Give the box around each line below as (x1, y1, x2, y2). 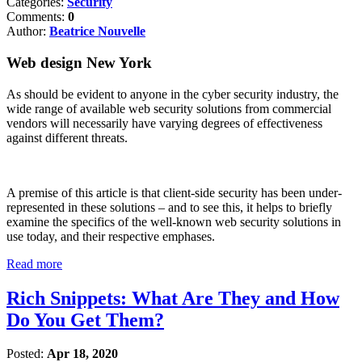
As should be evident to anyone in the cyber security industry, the (6, 86, 339, 101)
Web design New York (6, 53, 152, 71)
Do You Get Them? (6, 309, 164, 330)
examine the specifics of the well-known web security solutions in (6, 214, 341, 229)
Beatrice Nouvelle (49, 24, 145, 39)
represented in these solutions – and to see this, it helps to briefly (6, 200, 332, 214)
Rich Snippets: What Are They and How (6, 287, 339, 309)
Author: (6, 24, 49, 39)
